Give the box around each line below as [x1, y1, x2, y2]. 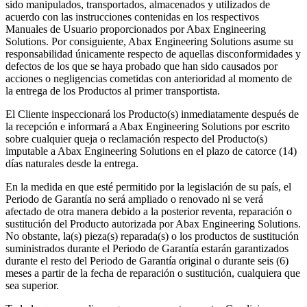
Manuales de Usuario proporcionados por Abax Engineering [5, 23, 266, 36]
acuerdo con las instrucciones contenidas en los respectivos [5, 11, 259, 23]
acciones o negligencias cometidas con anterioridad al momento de [5, 73, 292, 85]
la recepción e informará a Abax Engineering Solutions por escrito [5, 121, 290, 133]
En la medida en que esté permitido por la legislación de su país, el [5, 181, 291, 193]
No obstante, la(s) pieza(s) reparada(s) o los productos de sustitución [5, 230, 299, 243]
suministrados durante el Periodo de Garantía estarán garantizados [5, 243, 288, 255]
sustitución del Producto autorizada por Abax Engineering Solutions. [5, 218, 301, 230]
